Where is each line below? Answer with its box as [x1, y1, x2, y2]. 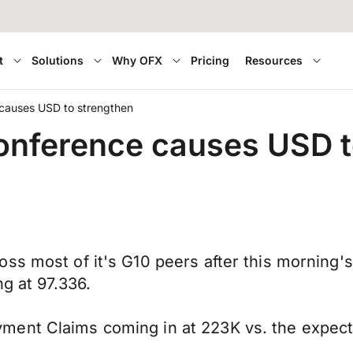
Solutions [32, 54, 84, 67]
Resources [245, 54, 303, 67]
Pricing [191, 54, 230, 67]
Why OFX [112, 54, 163, 67]
